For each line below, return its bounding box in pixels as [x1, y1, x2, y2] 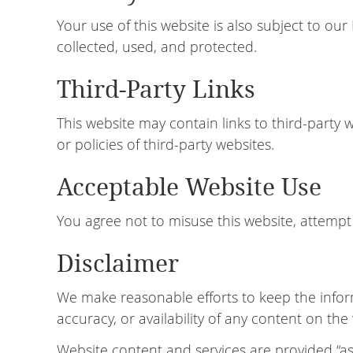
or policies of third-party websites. [57, 135, 274, 154]
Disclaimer [57, 250, 179, 277]
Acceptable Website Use [57, 173, 321, 201]
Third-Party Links [57, 76, 255, 103]
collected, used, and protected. [57, 37, 257, 56]
